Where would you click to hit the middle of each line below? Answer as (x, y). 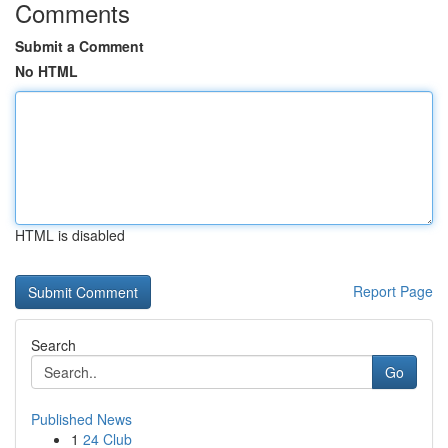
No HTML (46, 71)
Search (53, 345)
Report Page (393, 291)
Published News (81, 419)
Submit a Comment (79, 46)
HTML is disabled (70, 235)
